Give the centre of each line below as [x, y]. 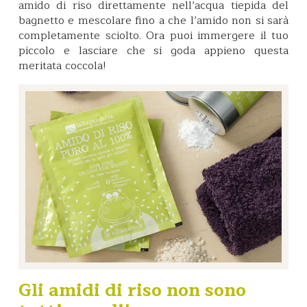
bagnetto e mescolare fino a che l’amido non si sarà [153, 20]
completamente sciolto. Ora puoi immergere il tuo [153, 35]
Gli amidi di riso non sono [132, 290]
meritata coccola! [64, 65]
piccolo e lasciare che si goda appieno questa [153, 50]
